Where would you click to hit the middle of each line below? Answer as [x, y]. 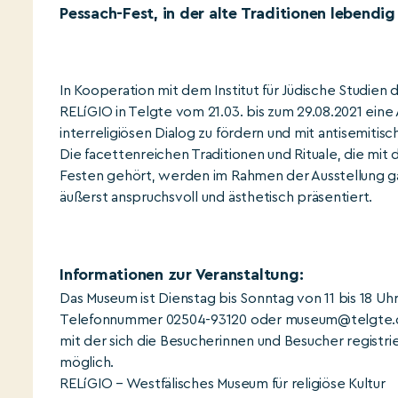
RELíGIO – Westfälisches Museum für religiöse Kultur [223, 384]
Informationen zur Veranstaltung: [182, 275]
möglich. [87, 362]
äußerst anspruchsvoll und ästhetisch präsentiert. [216, 197]
